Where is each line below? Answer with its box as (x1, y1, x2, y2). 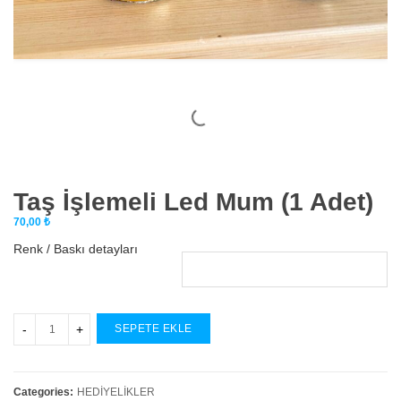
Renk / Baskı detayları (13, 241, 138, 256)
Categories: (13, 385, 73, 398)
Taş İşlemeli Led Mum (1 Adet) (13, 187, 373, 216)
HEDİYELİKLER (77, 385, 155, 398)
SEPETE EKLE (115, 321, 192, 335)
